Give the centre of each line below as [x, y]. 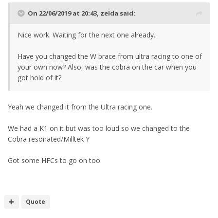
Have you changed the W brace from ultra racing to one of [110, 56]
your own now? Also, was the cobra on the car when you [107, 67]
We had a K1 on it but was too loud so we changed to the [99, 128]
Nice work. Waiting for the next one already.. [88, 35]
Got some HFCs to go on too [54, 160]
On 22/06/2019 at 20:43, [64, 13]
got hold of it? [39, 77]
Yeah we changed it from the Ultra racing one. [80, 107]
